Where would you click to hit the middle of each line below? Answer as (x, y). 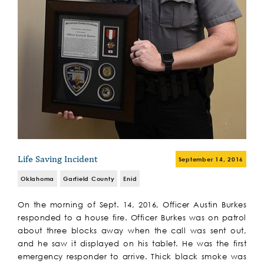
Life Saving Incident (57, 159)
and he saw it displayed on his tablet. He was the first (132, 244)
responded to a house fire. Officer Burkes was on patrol (132, 218)
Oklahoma (37, 179)
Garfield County (89, 179)
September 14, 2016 (211, 159)
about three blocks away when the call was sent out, (132, 231)
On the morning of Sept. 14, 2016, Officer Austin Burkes (132, 205)
